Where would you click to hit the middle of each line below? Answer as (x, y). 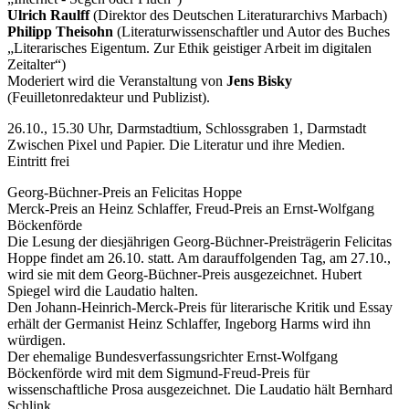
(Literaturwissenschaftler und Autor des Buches (252, 31)
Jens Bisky (259, 80)
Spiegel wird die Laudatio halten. (103, 290)
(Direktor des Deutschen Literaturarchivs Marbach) (238, 15)
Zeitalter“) (37, 64)
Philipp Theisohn (60, 31)
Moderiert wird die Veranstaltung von (117, 80)
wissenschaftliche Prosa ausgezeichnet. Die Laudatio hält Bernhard (200, 389)
